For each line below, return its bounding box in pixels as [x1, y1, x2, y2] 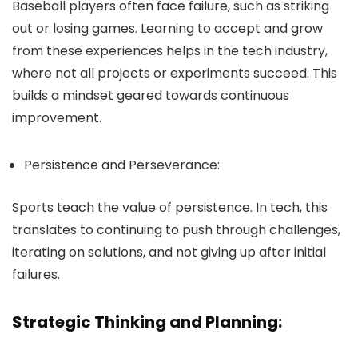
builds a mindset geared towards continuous [12, 86, 289, 105]
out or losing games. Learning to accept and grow [12, 19, 323, 38]
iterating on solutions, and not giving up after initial [12, 243, 326, 261]
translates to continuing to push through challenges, [12, 221, 340, 239]
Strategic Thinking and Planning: [12, 311, 282, 333]
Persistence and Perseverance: [24, 156, 220, 174]
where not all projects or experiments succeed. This [12, 64, 337, 82]
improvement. [12, 109, 101, 127]
